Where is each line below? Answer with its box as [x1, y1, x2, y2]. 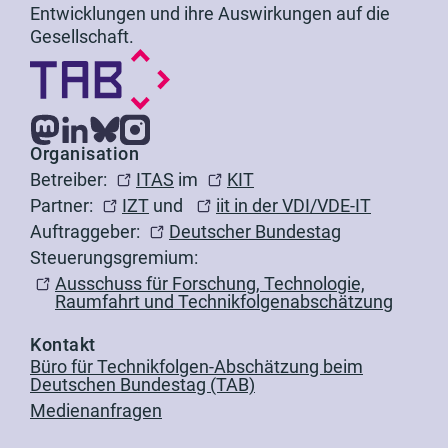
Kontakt [30, 334, 96, 356]
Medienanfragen [30, 400, 162, 422]
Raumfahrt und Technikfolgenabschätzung [55, 291, 393, 313]
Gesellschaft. [30, 26, 134, 48]
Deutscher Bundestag [169, 221, 341, 243]
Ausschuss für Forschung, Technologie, [55, 273, 365, 295]
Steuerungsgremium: [30, 247, 198, 269]
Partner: [30, 195, 97, 217]
